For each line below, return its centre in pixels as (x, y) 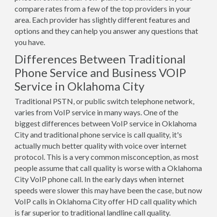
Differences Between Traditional (100, 59)
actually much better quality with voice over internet (101, 146)
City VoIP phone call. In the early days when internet (99, 179)
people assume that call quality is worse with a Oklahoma (108, 168)
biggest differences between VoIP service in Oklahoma (106, 123)
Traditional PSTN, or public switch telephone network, (104, 101)
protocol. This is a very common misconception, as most (107, 157)
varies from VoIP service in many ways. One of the (96, 112)
